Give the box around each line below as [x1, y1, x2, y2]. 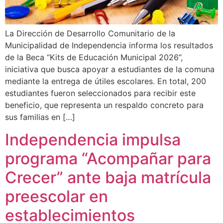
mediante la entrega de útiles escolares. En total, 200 [5, 76, 206, 87]
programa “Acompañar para [5, 148, 211, 168]
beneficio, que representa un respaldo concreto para [5, 100, 204, 111]
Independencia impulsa [5, 129, 181, 149]
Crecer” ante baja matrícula [5, 167, 211, 187]
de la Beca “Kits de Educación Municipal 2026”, [5, 52, 183, 63]
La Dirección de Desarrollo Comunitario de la [5, 28, 175, 39]
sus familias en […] [5, 112, 75, 122]
